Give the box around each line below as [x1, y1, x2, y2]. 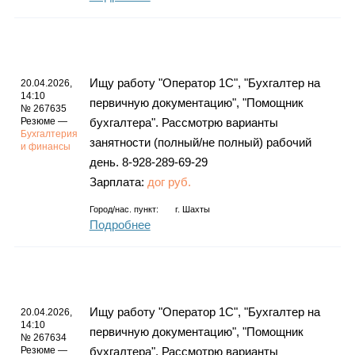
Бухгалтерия [21, 128, 78, 140]
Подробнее [89, 218, 151, 232]
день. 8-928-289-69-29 [89, 155, 208, 170]
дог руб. [147, 175, 191, 189]
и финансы [21, 141, 71, 153]
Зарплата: [89, 175, 147, 189]
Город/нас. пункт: [89, 204, 158, 215]
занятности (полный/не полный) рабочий [89, 136, 311, 150]
